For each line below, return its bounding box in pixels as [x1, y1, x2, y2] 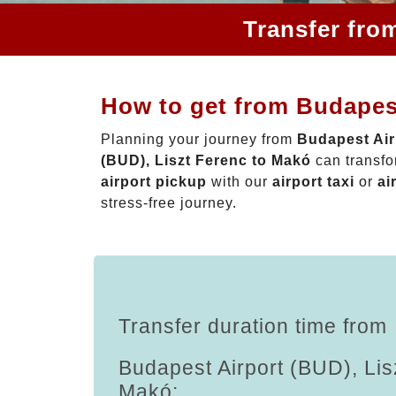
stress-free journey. [101, 194, 237, 210]
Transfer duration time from [118, 314, 387, 338]
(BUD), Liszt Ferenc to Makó [101, 152, 311, 168]
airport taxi [272, 173, 354, 189]
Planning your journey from [101, 131, 297, 147]
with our [207, 173, 272, 189]
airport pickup [101, 173, 207, 189]
